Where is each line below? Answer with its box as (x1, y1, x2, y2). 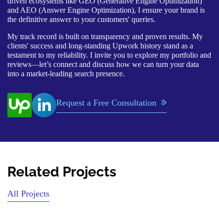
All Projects (7, 188, 49, 198)
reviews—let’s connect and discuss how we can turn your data (7, 60, 199, 68)
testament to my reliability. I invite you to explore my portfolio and (7, 50, 211, 59)
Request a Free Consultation (56, 97, 156, 108)
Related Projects (7, 163, 116, 180)
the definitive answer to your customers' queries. (7, 15, 155, 23)
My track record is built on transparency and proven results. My (7, 32, 203, 41)
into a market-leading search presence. (7, 69, 125, 78)
